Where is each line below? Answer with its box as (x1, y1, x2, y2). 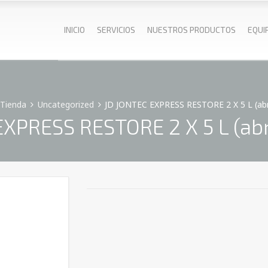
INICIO (64, 25, 85, 35)
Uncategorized (37, 99, 94, 110)
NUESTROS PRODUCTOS (147, 25, 236, 35)
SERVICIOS (97, 25, 135, 35)
